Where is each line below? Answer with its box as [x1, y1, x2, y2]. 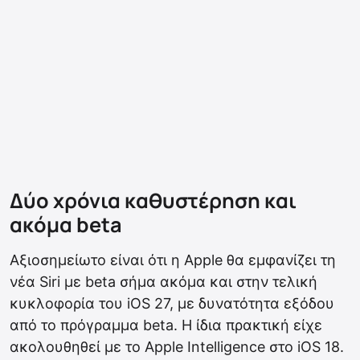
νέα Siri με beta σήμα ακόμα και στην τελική [10, 273, 317, 291]
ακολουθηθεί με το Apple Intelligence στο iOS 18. [10, 338, 344, 356]
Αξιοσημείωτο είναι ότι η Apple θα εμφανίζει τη [10, 252, 336, 269]
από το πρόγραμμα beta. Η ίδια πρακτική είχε [10, 317, 322, 334]
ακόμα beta [10, 211, 122, 239]
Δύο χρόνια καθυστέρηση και [10, 186, 297, 215]
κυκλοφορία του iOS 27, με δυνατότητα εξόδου [10, 295, 334, 313]
